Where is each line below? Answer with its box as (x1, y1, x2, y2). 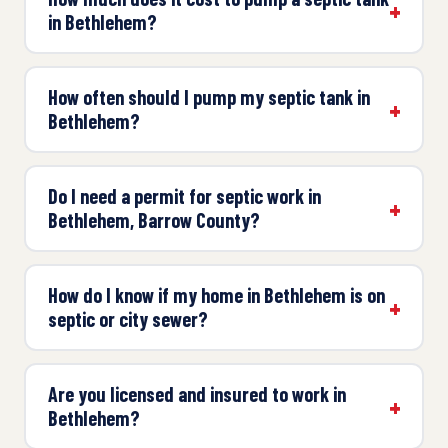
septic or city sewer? (47, 307, 208, 332)
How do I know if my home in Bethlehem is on (47, 283, 385, 308)
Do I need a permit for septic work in (47, 184, 321, 209)
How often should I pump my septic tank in (47, 85, 370, 110)
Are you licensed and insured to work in (47, 382, 346, 407)
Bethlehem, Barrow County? (47, 208, 260, 233)
